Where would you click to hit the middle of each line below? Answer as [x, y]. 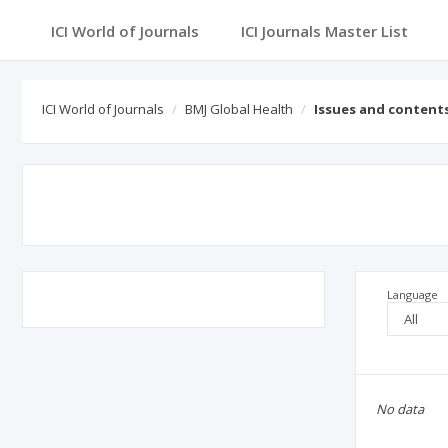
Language [412, 294]
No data [399, 409]
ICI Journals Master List [324, 31]
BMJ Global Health [239, 109]
